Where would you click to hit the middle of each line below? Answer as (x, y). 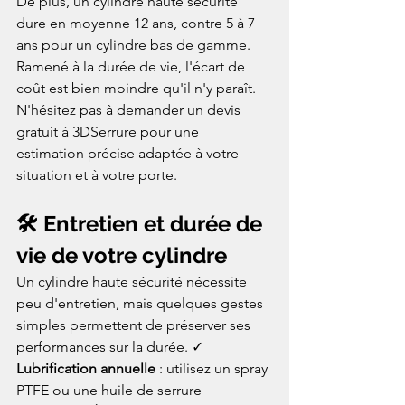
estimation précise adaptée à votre (129, 153)
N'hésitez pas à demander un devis (130, 109)
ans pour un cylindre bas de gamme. (135, 44)
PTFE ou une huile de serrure (111, 390)
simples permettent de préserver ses (135, 325)
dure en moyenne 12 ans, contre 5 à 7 (137, 23)
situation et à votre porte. (97, 174)
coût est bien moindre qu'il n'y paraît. (138, 88)
